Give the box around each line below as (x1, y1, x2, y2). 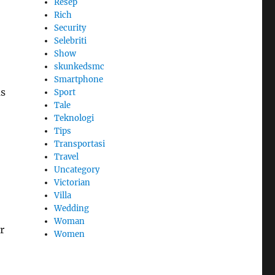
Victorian (54, 177, 91, 188)
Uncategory (54, 165, 100, 176)
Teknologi (54, 113, 95, 124)
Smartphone (54, 74, 104, 85)
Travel (54, 152, 79, 163)
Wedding (54, 203, 90, 214)
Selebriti (54, 36, 87, 47)
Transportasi (54, 139, 106, 150)
